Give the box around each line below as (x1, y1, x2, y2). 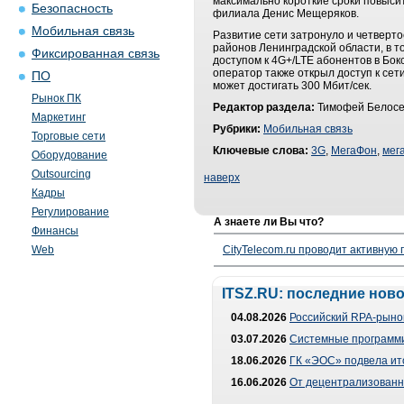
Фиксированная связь (32, 47, 160, 60)
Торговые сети (32, 130, 106, 142)
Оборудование (32, 149, 107, 161)
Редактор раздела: (213, 101, 315, 114)
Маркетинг (32, 111, 86, 124)
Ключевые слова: (213, 144, 308, 157)
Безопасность (32, 2, 113, 15)
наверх (204, 171, 240, 184)
